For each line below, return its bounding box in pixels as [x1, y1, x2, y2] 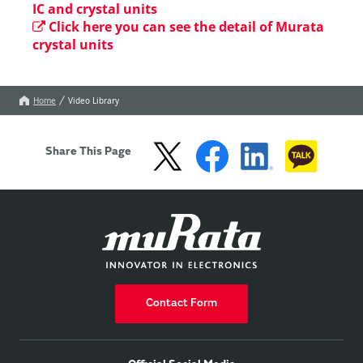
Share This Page [45, 146, 132, 158]
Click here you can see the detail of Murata [49, 17, 324, 36]
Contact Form [146, 298, 217, 310]
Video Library [68, 94, 119, 106]
